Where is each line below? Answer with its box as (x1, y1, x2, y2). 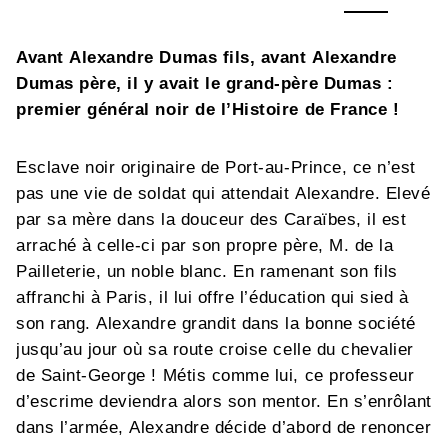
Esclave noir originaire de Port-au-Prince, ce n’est (16, 157, 417, 177)
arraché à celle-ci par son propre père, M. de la (16, 235, 394, 255)
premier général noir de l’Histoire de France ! (16, 99, 400, 119)
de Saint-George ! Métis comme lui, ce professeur (16, 365, 415, 385)
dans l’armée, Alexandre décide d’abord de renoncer (16, 417, 432, 437)
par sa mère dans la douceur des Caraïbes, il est (16, 209, 407, 229)
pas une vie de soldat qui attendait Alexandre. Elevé (16, 183, 431, 203)
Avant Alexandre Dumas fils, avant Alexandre (16, 47, 397, 67)
